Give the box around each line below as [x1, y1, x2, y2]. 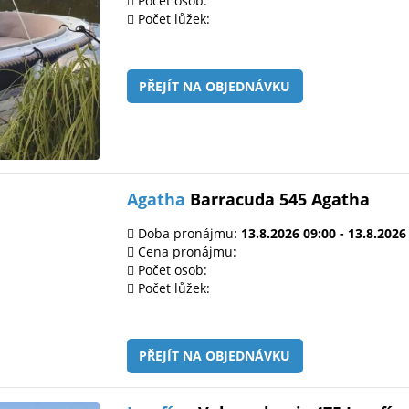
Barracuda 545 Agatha [185, 188, 370, 211]
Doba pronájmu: [134, 225, 241, 243]
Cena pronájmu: [134, 243, 236, 261]
